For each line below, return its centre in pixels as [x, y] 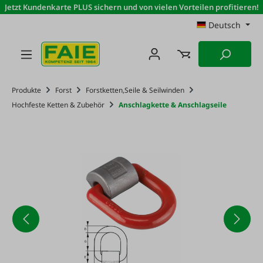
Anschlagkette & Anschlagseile [173, 105]
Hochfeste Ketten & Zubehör [58, 105]
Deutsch [225, 25]
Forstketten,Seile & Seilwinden [135, 90]
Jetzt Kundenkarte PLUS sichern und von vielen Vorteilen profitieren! [131, 7]
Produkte [26, 90]
